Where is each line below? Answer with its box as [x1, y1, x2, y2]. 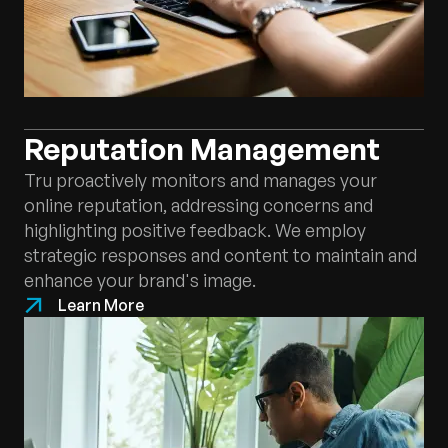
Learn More [58, 295, 144, 315]
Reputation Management [24, 130, 380, 167]
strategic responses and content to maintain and [24, 244, 417, 266]
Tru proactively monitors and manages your [24, 169, 377, 191]
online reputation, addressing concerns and [24, 194, 373, 216]
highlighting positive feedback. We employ [24, 219, 366, 241]
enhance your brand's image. [24, 269, 256, 291]
